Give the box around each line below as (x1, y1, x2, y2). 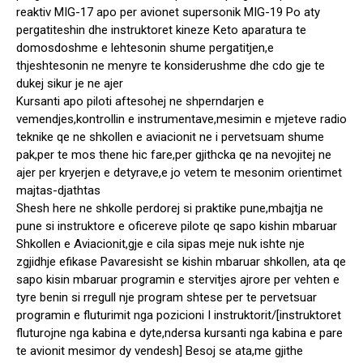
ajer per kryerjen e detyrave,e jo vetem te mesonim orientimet (16, 165, 342, 181)
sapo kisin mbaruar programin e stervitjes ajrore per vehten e (16, 272, 340, 288)
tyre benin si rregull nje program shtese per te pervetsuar (16, 290, 317, 305)
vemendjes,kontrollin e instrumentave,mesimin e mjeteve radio (16, 112, 347, 127)
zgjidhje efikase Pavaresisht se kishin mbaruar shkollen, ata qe (16, 254, 346, 270)
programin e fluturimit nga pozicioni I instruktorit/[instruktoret (16, 308, 341, 323)
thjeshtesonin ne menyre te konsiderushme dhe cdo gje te (16, 58, 325, 74)
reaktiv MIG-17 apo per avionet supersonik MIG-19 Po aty (16, 5, 320, 20)
